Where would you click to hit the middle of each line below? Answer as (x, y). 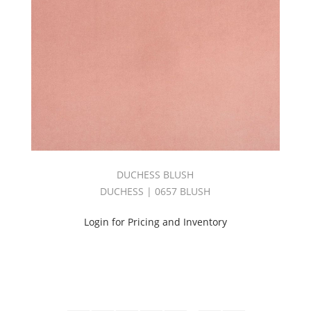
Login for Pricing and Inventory (155, 222)
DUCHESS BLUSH (155, 175)
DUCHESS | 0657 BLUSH (155, 192)
